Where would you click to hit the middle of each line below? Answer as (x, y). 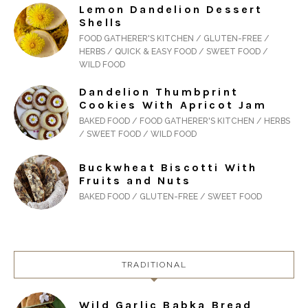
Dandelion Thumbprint (159, 92)
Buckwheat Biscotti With (168, 168)
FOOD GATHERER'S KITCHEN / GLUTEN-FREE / (174, 39)
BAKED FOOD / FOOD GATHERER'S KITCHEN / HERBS (185, 121)
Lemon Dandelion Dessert (171, 10)
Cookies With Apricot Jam (173, 105)
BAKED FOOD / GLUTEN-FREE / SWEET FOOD (170, 197)
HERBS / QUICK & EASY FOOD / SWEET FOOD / (174, 52)
